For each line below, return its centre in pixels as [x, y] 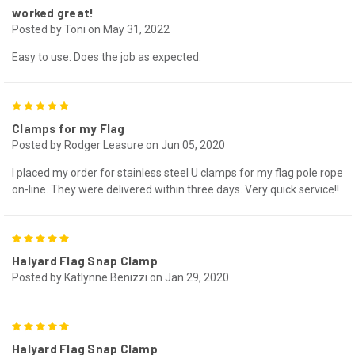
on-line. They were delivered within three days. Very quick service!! [176, 189]
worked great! [53, 12]
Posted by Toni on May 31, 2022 [91, 29]
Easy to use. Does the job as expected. [107, 57]
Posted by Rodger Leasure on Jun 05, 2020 [118, 145]
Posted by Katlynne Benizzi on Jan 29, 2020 [120, 277]
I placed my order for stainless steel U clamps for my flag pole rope [177, 172]
